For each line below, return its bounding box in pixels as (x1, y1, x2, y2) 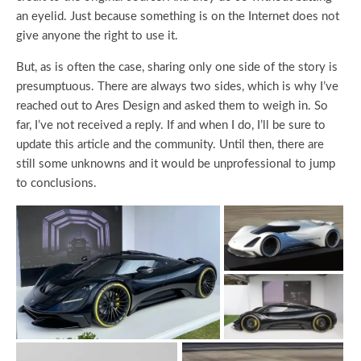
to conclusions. (16, 177, 100, 190)
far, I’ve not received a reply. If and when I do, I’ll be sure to (16, 119, 326, 132)
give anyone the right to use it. (16, 30, 181, 43)
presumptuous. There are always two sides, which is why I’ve (16, 81, 338, 93)
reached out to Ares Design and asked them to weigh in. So (16, 100, 328, 113)
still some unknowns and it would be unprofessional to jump (16, 158, 335, 171)
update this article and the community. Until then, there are (16, 139, 324, 151)
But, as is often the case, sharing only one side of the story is (16, 61, 338, 74)
